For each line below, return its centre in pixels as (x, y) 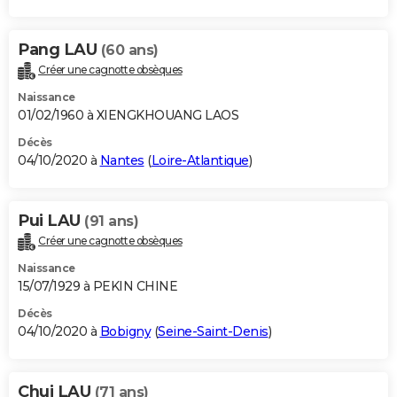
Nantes (122, 161)
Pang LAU (59, 50)
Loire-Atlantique (200, 161)
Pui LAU (51, 221)
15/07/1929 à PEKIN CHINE (97, 286)
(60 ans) (129, 51)
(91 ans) (111, 222)
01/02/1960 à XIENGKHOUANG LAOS (128, 116)
